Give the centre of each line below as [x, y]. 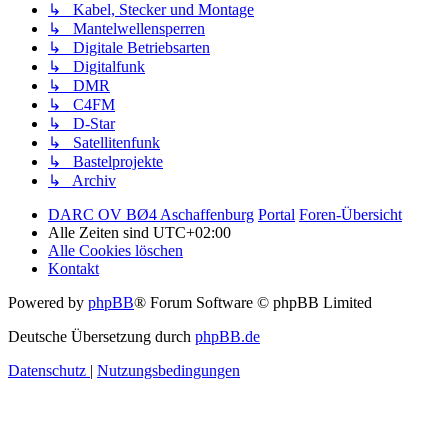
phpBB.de [227, 336]
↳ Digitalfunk [96, 66]
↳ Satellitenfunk [104, 142]
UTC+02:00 [192, 232]
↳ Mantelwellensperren [126, 28]
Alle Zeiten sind [100, 232]
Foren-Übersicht [350, 214]
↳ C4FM [81, 104]
